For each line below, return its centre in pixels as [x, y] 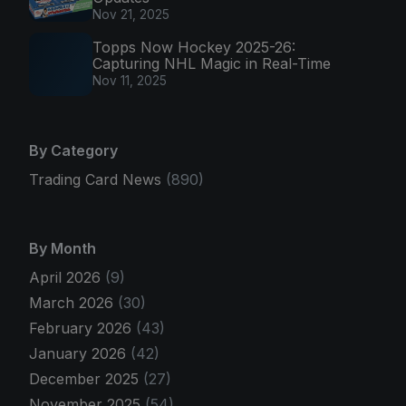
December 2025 [86, 378]
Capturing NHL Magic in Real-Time [212, 63]
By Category [73, 150]
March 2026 [73, 302]
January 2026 [80, 353]
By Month [63, 248]
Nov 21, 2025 [131, 15]
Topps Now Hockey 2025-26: [194, 47]
